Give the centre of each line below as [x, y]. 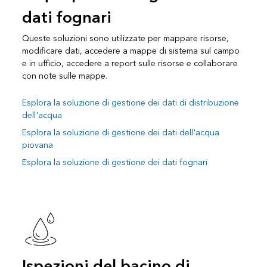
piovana [37, 145]
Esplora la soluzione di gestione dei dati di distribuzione [130, 103]
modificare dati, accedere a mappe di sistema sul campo [131, 51]
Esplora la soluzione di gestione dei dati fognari [114, 162]
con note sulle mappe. [64, 76]
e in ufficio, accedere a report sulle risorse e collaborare [130, 63]
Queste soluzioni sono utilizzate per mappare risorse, [125, 38]
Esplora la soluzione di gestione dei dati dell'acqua [120, 132]
